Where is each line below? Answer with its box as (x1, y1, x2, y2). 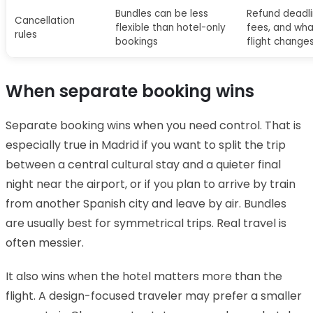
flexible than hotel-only (115, 20, 226, 34)
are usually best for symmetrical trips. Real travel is (6, 214, 286, 231)
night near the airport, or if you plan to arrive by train (6, 175, 296, 192)
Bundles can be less (115, 6, 208, 20)
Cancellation (15, 13, 75, 27)
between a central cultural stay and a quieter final (6, 156, 281, 173)
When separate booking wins (6, 79, 254, 103)
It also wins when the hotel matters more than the (6, 268, 282, 284)
